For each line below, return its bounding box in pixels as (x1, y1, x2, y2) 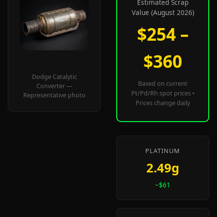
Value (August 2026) (131, 8, 194, 17)
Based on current (138, 79, 187, 88)
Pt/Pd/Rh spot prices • (131, 89, 195, 97)
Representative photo (23, 91, 86, 99)
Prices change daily (135, 98, 190, 107)
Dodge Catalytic (31, 73, 77, 81)
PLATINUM (145, 146, 180, 155)
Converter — (36, 82, 72, 90)
